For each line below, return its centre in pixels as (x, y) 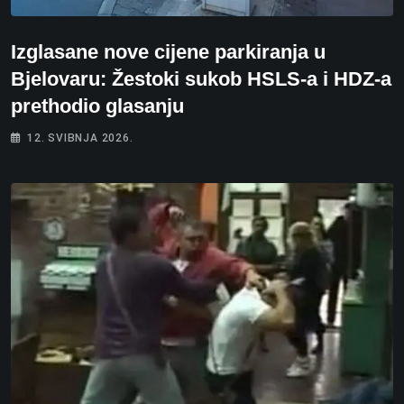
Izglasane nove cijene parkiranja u (168, 51)
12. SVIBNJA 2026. (80, 138)
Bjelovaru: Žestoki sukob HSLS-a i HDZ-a (201, 78)
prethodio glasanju (97, 106)
